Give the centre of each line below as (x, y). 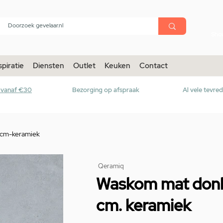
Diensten (49, 66)
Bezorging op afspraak (106, 90)
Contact (154, 66)
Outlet (84, 66)
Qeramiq (111, 166)
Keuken (117, 66)
